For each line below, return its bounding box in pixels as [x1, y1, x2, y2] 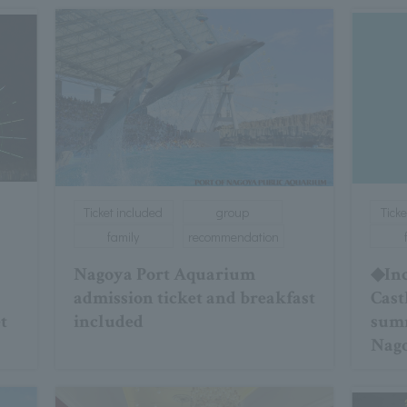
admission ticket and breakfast [73, 286, 315, 311]
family [107, 228, 140, 246]
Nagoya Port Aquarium [73, 263, 255, 287]
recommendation [187, 228, 279, 246]
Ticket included [84, 203, 164, 222]
